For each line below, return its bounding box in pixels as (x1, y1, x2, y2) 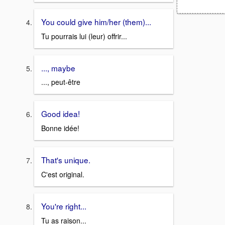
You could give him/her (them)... (41, 16, 151, 28)
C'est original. (41, 169, 84, 179)
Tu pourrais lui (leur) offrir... (41, 31, 127, 41)
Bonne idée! (41, 123, 79, 134)
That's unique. (41, 154, 90, 166)
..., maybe (41, 62, 75, 73)
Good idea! (41, 108, 80, 120)
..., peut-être (41, 77, 80, 87)
